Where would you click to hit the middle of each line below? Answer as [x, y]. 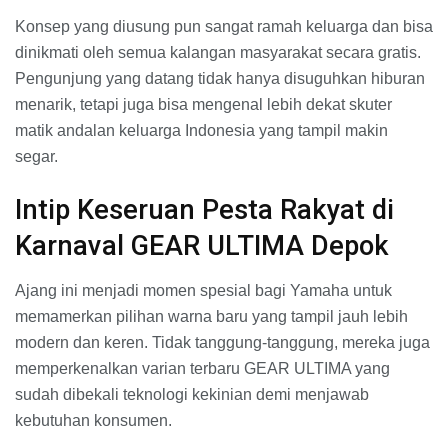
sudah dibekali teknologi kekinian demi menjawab [192, 395]
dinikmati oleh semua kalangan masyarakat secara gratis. [218, 52]
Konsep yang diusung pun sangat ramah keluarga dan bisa [224, 26]
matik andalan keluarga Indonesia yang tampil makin [201, 130]
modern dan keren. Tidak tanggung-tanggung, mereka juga [222, 343]
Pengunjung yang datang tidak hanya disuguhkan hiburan [220, 78]
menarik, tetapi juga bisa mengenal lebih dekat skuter [203, 104]
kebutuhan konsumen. [93, 421]
